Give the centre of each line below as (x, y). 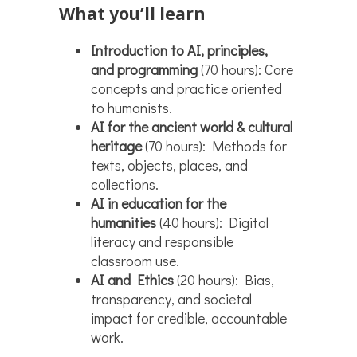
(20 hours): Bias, (224, 280)
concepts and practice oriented (186, 89)
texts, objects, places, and (169, 165)
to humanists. (131, 108)
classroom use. (135, 261)
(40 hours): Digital (212, 223)
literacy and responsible (162, 242)
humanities (124, 223)
